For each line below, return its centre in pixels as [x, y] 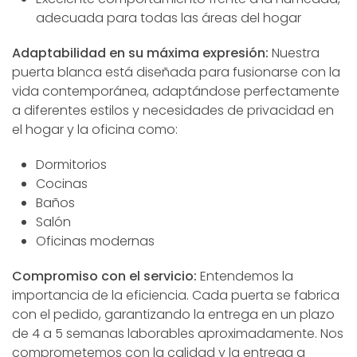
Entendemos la [245, 276]
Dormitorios [71, 164]
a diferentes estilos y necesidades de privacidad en [173, 110]
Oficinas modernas [95, 241]
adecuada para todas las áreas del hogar [169, 18]
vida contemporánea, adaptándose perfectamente [176, 91]
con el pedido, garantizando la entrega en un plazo [173, 314]
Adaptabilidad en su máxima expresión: [140, 53]
